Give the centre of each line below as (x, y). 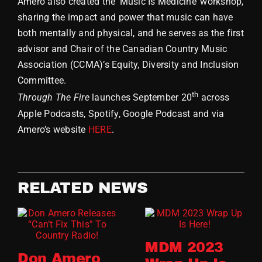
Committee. (42, 81)
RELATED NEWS (82, 187)
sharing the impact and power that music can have (125, 18)
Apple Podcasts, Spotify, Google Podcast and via (121, 113)
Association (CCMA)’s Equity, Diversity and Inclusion (128, 65)
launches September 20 (141, 98)
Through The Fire (53, 98)
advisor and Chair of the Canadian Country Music (122, 49)
